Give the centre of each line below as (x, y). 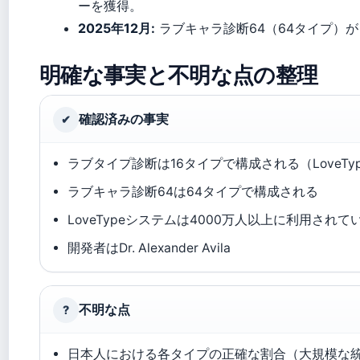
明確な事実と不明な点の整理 (179, 74)
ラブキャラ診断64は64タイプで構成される (193, 191)
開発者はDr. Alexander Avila (149, 247)
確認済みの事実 (124, 119)
